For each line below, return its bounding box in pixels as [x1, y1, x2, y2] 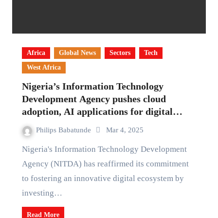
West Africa [26, 64, 61, 71]
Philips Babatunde [36, 126, 93, 134]
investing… [21, 188, 62, 198]
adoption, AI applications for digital [21, 106, 173, 117]
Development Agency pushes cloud [21, 93, 166, 104]
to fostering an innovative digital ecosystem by [21, 174, 184, 183]
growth [21, 119, 52, 129]
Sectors [109, 49, 130, 56]
